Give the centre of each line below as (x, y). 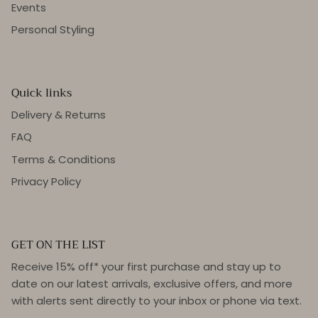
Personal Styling (53, 30)
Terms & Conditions (64, 159)
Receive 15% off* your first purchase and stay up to (146, 266)
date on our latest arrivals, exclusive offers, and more (152, 283)
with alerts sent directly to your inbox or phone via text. (157, 300)
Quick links (42, 92)
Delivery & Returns (59, 114)
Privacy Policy (46, 182)
